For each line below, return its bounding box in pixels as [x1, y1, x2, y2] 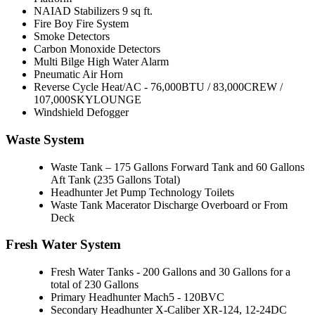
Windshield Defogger [34, 106, 129, 119]
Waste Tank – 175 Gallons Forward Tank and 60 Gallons [51, 160, 304, 173]
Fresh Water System [6, 237, 121, 252]
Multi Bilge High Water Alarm [34, 56, 169, 68]
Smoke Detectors [34, 30, 110, 43]
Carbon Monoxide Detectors [34, 43, 160, 56]
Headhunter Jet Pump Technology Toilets [51, 186, 234, 198]
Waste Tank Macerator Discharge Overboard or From [51, 198, 288, 211]
